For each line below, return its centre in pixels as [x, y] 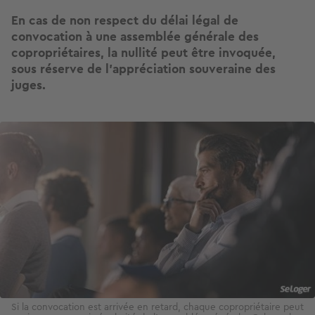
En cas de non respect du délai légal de [125, 21]
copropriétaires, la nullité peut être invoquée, [143, 53]
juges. [28, 85]
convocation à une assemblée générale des [135, 37]
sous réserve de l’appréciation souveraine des [143, 69]
